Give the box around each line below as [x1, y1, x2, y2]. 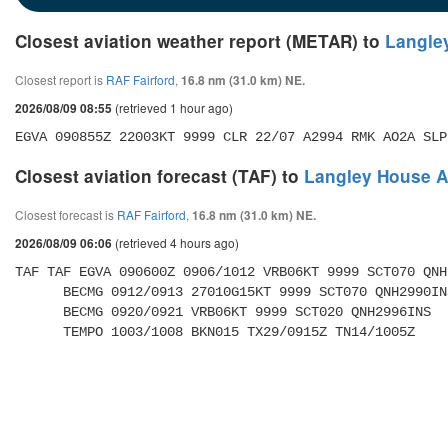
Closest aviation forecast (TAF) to [15, 163, 304, 188]
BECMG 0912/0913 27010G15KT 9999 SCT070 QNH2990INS [15, 283, 63, 300]
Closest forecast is [15, 205, 117, 223]
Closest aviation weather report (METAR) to [15, 28, 385, 53]
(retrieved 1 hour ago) [112, 98, 233, 116]
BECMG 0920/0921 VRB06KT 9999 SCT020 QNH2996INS [15, 303, 63, 320]
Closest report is [15, 70, 106, 88]
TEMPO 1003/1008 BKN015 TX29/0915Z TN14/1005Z [63, 323, 415, 340]
